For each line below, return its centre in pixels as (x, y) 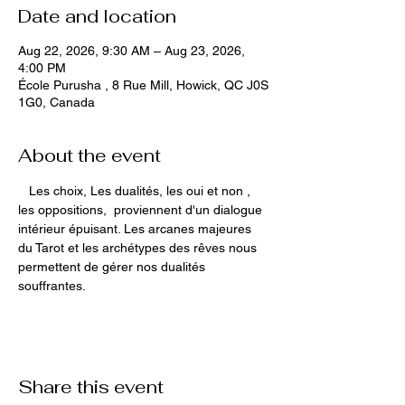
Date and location (97, 16)
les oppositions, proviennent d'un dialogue (142, 210)
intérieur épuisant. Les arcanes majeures (137, 229)
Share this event (91, 387)
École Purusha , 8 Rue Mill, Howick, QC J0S (143, 85)
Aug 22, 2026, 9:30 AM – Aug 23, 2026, (132, 51)
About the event (89, 155)
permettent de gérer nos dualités (113, 267)
